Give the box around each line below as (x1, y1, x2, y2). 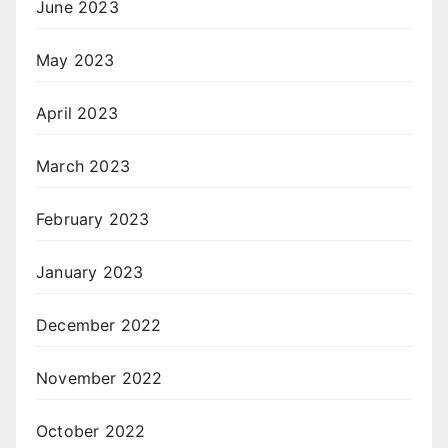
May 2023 (36, 50, 115, 71)
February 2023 (36, 209, 150, 230)
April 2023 (36, 103, 118, 124)
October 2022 (36, 421, 146, 442)
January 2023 (36, 262, 144, 283)
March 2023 (36, 156, 130, 177)
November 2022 (36, 368, 163, 389)
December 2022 (36, 315, 162, 336)
